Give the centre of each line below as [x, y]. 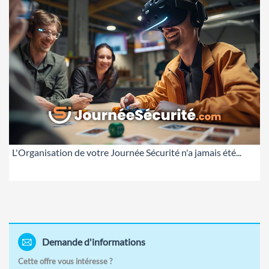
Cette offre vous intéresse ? [65, 261]
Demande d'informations [94, 242]
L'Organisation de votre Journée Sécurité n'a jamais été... [127, 153]
